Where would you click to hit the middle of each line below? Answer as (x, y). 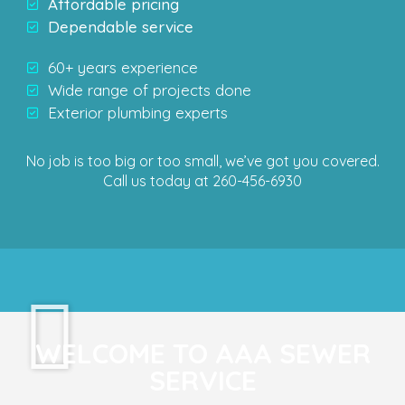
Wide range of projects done (149, 90)
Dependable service (120, 27)
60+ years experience (122, 67)
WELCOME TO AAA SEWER (202, 353)
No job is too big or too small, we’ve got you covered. (202, 161)
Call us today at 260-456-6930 (202, 181)
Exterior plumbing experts (137, 113)
